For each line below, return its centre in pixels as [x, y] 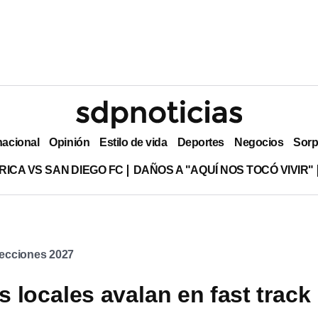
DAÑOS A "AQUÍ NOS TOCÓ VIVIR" [223, 170]
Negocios [259, 142]
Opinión [70, 142]
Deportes [201, 142]
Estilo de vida [133, 142]
